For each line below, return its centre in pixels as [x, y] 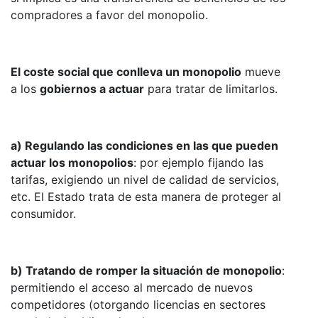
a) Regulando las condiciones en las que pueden [144, 145]
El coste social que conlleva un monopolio [126, 71]
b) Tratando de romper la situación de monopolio [146, 270]
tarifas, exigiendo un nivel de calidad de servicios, [145, 179]
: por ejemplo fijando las [198, 162]
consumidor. [43, 213]
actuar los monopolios [72, 162]
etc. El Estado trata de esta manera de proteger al [146, 196]
